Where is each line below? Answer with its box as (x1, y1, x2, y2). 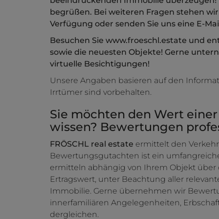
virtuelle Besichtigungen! (50, 59, 150, 69)
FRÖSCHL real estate (50, 139, 135, 149)
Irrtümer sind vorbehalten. (50, 88, 152, 97)
